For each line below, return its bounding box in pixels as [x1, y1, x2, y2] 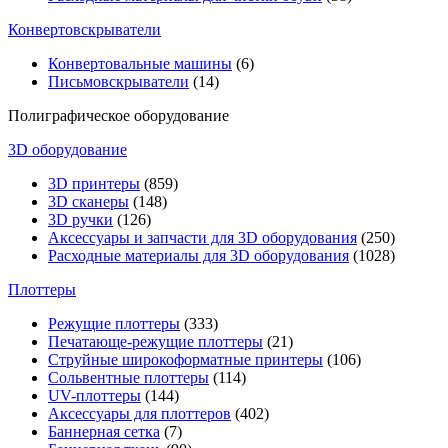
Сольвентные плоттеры [48, 369, 209, 386]
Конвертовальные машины [48, 55, 232, 72]
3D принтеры [48, 175, 140, 192]
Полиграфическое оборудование [8, 107, 229, 124]
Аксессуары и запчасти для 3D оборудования [48, 229, 357, 246]
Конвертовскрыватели [8, 21, 161, 38]
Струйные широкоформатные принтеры [48, 351, 323, 368]
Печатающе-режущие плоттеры [48, 333, 263, 350]
